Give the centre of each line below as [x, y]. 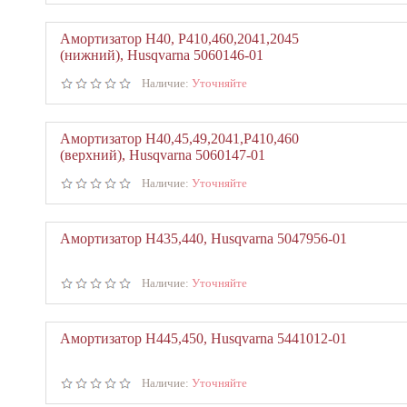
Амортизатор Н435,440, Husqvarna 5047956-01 [203, 238]
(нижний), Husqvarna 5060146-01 [162, 55]
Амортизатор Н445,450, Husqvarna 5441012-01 [203, 338]
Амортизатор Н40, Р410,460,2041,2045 [179, 39]
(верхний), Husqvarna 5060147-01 [163, 155]
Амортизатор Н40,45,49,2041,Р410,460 [179, 139]
